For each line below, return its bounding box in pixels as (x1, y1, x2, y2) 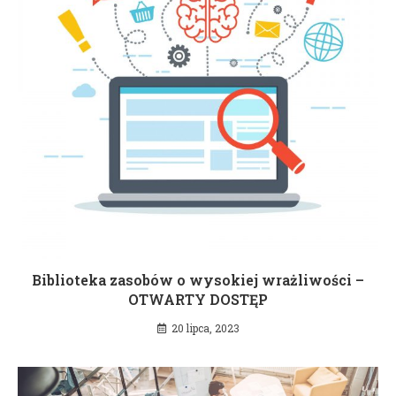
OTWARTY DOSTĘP (128, 290, 268, 308)
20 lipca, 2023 (171, 321, 240, 335)
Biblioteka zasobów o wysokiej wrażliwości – (32, 270, 364, 289)
